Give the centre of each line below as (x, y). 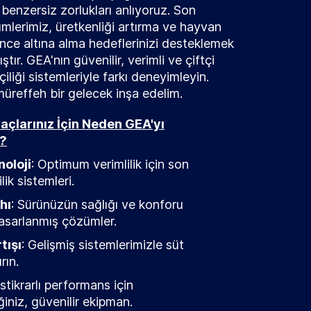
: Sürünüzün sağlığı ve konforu (97, 204)
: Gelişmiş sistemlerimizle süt (103, 245)
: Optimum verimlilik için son (110, 164)
